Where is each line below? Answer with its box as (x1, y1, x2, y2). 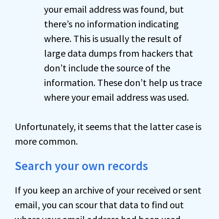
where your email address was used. (44, 91, 189, 103)
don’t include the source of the (44, 62, 170, 74)
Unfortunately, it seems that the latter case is (15, 120, 201, 132)
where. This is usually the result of (44, 32, 182, 44)
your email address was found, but (44, 3, 184, 15)
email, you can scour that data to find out (15, 198, 184, 211)
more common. (15, 135, 78, 147)
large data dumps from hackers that (44, 47, 193, 59)
